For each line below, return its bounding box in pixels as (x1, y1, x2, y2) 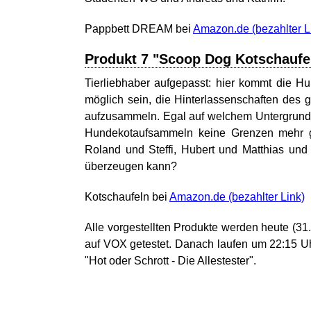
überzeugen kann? (85, 160, 177, 172)
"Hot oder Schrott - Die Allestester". (85, 255, 256, 267)
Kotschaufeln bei (85, 191, 169, 203)
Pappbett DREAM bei (85, 23, 193, 35)
